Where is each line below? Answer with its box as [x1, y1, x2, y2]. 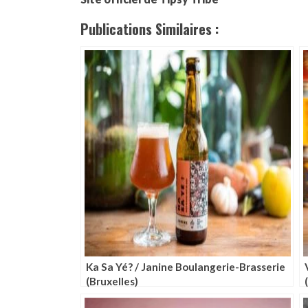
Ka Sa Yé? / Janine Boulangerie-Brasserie [86, 260, 285, 273]
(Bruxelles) [86, 274, 138, 287]
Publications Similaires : [80, 18, 219, 39]
